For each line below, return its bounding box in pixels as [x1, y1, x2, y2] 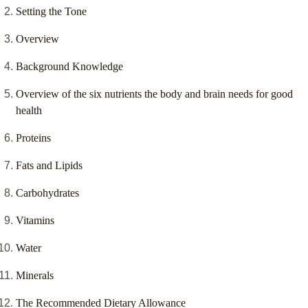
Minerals [16, 269, 54, 282]
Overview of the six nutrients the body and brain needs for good [16, 88, 293, 100]
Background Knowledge [16, 60, 123, 73]
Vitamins [16, 214, 54, 227]
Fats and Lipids [16, 159, 82, 172]
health [16, 104, 42, 117]
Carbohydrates [16, 187, 79, 199]
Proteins [16, 132, 51, 144]
